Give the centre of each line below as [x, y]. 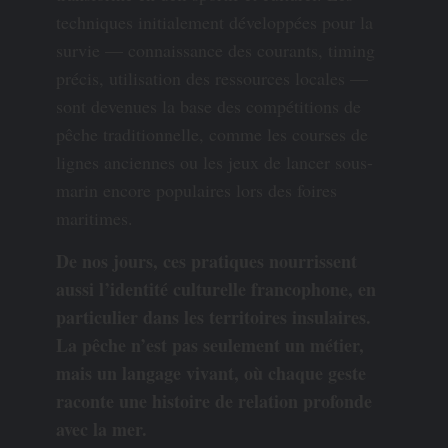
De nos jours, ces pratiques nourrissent [206, 260]
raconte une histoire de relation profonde [214, 400]
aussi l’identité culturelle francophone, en [216, 288]
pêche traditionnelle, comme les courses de [212, 133]
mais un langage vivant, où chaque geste [211, 372]
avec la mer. [101, 428]
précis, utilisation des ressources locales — [212, 77]
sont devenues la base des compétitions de [208, 105]
